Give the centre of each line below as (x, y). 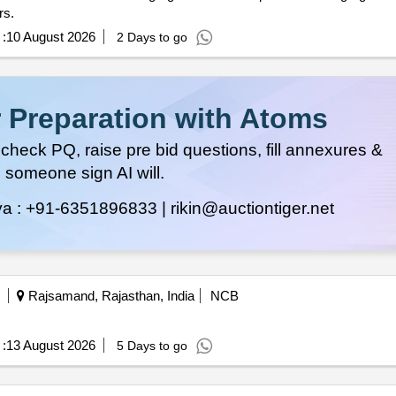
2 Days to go (152, 38)
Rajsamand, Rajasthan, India (109, 296)
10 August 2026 (50, 37)
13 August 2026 (50, 346)
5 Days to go (152, 346)
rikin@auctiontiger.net (252, 209)
